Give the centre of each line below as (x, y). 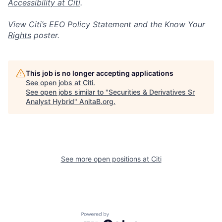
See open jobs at (54, 83)
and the (148, 24)
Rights (20, 35)
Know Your (185, 24)
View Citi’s (28, 24)
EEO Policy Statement (90, 24)
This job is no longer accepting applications (100, 73)
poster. (45, 35)
